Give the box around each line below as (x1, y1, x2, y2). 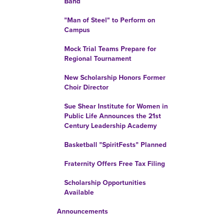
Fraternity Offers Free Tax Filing (64, 160, 165, 168)
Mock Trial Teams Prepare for (64, 45, 156, 53)
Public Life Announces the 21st (64, 112, 161, 120)
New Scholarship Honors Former (64, 73, 165, 82)
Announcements (57, 207, 108, 216)
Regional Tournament (64, 54, 131, 63)
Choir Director (64, 83, 109, 91)
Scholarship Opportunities (64, 179, 146, 187)
